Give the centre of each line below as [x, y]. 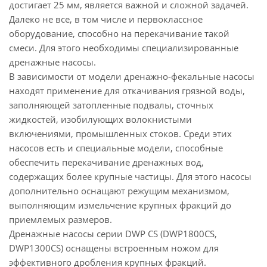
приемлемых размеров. [60, 219]
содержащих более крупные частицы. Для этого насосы [130, 176]
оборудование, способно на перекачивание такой [119, 33]
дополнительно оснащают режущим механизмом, [119, 191]
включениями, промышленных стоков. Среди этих [120, 133]
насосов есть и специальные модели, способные [116, 148]
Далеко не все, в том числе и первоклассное [106, 19]
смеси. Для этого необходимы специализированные [124, 48]
